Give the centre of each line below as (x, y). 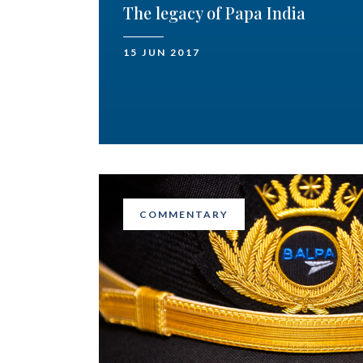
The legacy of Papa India (214, 13)
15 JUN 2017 (162, 53)
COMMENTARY (184, 215)
